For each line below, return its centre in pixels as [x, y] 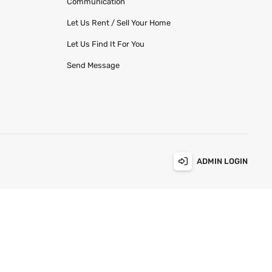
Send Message [93, 65]
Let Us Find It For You [105, 44]
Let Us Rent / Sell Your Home [118, 22]
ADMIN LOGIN [222, 161]
